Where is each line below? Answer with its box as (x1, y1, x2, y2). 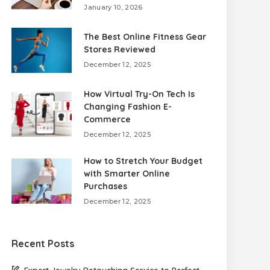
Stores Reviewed (84, 44, 156, 55)
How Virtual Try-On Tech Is (84, 89, 195, 99)
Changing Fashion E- (84, 101, 172, 112)
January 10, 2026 (84, 3, 143, 11)
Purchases (84, 181, 128, 192)
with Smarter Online (84, 168, 171, 179)
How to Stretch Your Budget (84, 155, 203, 166)
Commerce (84, 114, 131, 125)
